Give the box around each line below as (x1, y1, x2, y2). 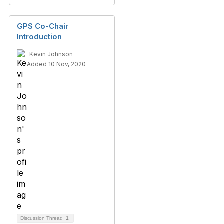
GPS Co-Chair (17, 21, 68, 31)
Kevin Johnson (29, 50, 73, 58)
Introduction (17, 32, 62, 41)
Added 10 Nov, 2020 (27, 60, 86, 68)
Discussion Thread (20, 215, 64, 221)
